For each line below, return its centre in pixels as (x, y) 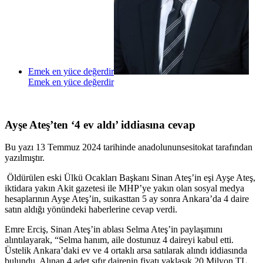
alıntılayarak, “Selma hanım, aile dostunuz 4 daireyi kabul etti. (119, 240)
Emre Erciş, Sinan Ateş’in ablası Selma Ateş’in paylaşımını (114, 230)
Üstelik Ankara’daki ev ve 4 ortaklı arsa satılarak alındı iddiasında (126, 251)
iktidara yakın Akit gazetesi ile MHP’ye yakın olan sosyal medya (124, 188)
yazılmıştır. (25, 158)
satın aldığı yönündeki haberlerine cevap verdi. (91, 210)
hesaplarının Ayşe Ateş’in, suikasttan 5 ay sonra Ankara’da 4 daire (127, 199)
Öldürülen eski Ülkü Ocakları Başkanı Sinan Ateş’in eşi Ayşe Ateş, (130, 178)
